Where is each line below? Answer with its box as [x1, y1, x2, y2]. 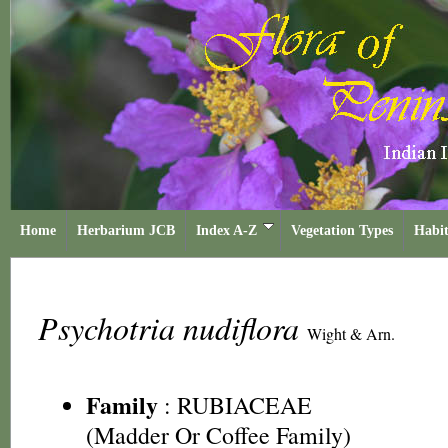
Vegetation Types [291, 223, 393, 238]
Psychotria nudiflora [38, 306, 307, 349]
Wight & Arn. [307, 323, 395, 344]
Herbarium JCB [77, 223, 175, 238]
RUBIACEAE [177, 389, 312, 421]
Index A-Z [196, 223, 257, 238]
